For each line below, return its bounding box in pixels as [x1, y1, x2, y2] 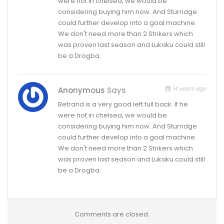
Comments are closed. [74, 209, 149, 219]
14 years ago [170, 84, 206, 92]
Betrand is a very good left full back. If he [58, 99, 188, 109]
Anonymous [58, 84, 107, 95]
